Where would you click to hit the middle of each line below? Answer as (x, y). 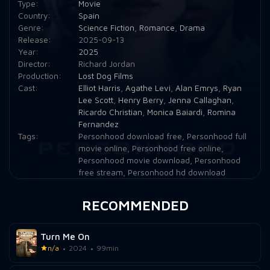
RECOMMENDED (135, 205)
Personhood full (216, 137)
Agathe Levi (148, 88)
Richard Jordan (106, 64)
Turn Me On (65, 237)
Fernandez (98, 124)
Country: (34, 16)
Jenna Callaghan (199, 100)
